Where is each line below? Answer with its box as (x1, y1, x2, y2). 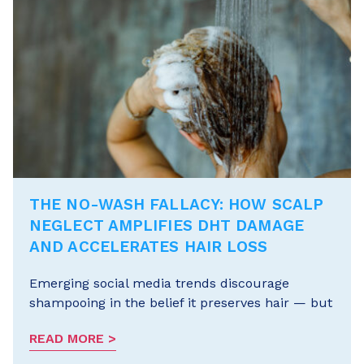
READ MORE (29, 331, 104, 346)
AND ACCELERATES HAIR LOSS (29, 237, 268, 256)
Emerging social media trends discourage (29, 275, 289, 291)
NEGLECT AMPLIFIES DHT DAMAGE (29, 216, 304, 235)
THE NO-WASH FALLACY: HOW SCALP (29, 195, 324, 214)
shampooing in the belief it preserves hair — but (29, 295, 332, 310)
